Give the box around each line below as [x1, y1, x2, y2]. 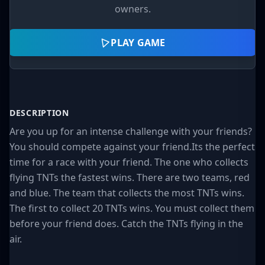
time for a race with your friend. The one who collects [9, 156, 248, 169]
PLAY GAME [113, 36, 161, 49]
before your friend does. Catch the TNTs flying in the [9, 217, 243, 230]
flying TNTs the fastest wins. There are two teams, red [9, 171, 250, 184]
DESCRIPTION [9, 107, 69, 118]
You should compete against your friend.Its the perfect [9, 140, 255, 153]
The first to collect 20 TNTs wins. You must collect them [9, 202, 254, 215]
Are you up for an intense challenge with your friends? [9, 125, 252, 138]
